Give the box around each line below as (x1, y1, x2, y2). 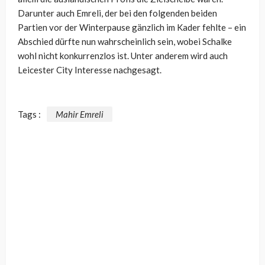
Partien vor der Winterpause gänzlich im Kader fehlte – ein (18, 22, 246, 33)
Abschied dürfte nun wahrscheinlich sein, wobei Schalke (18, 36, 232, 47)
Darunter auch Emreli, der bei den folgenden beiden (18, 8, 217, 19)
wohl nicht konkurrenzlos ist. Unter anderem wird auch (18, 50, 228, 62)
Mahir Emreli (56, 108, 104, 119)
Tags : (18, 108, 41, 119)
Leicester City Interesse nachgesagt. (18, 64, 161, 76)
